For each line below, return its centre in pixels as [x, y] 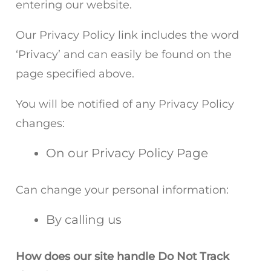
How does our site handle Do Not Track [122, 256]
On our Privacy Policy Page [127, 153]
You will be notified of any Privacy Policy [125, 104]
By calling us [84, 220]
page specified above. [75, 74]
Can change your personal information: [122, 190]
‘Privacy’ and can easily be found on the [124, 54]
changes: [40, 123]
